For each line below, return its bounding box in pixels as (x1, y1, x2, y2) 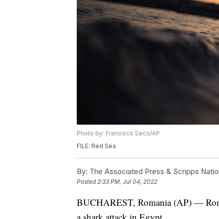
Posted (77, 178, 97, 186)
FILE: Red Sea (77, 142, 116, 150)
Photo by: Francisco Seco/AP (77, 130, 160, 137)
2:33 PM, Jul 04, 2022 (97, 178, 157, 186)
